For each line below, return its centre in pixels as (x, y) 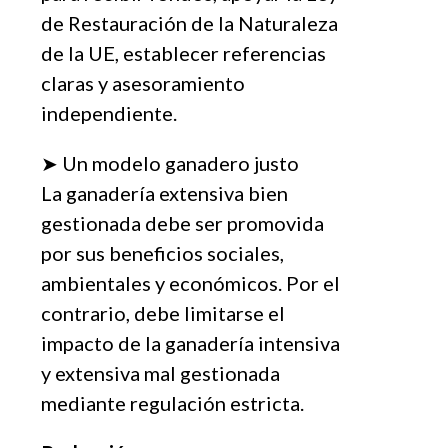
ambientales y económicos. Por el (190, 282)
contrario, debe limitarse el (163, 312)
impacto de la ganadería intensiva (190, 342)
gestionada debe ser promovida (182, 222)
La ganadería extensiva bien (164, 192)
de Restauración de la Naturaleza (189, 22)
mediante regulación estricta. (172, 402)
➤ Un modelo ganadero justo (170, 162)
